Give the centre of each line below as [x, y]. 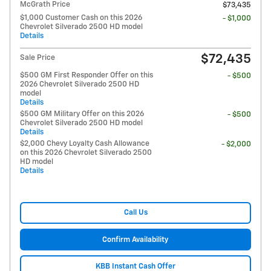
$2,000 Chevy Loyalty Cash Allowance [85, 143]
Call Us [135, 213]
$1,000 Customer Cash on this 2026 [81, 18]
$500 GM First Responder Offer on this [87, 75]
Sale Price [38, 57]
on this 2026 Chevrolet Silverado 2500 [86, 152]
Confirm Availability [135, 240]
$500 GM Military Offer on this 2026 [82, 114]
